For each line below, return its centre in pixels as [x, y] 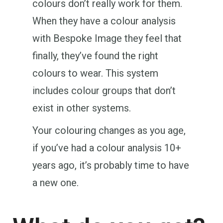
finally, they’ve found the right [95, 56]
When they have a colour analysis [104, 21]
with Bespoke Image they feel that [107, 39]
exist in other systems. [82, 108]
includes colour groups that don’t [104, 91]
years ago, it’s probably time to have [111, 166]
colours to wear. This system [95, 73]
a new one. [56, 183]
